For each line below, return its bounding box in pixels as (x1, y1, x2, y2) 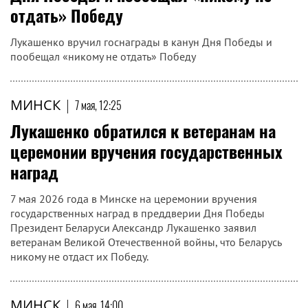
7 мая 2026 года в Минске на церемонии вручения (10, 192, 257, 206)
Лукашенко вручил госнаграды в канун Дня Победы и (10, 35, 272, 49)
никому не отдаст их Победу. (10, 250, 148, 263)
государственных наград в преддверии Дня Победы (10, 206, 265, 220)
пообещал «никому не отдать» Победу (10, 49, 196, 63)
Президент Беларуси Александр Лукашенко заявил (10, 221, 256, 234)
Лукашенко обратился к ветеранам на (10, 118, 276, 143)
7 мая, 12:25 (75, 97, 122, 113)
